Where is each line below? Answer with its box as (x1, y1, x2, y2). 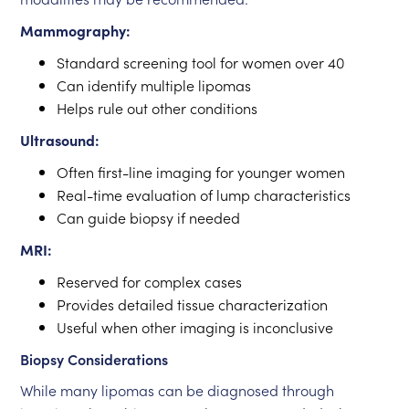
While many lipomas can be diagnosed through (20, 380, 335, 400)
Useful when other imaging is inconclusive (57, 317, 334, 337)
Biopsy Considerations (20, 349, 169, 369)
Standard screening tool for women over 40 (57, 52, 345, 72)
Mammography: (20, 20, 131, 40)
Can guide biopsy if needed (57, 207, 241, 227)
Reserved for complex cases (57, 271, 243, 291)
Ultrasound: (20, 130, 100, 150)
